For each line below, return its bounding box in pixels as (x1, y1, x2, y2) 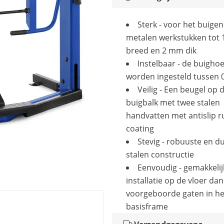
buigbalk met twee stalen (126, 97, 220, 108)
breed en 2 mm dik (126, 45, 200, 56)
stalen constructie (126, 149, 194, 160)
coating (126, 123, 154, 134)
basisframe (126, 201, 168, 212)
